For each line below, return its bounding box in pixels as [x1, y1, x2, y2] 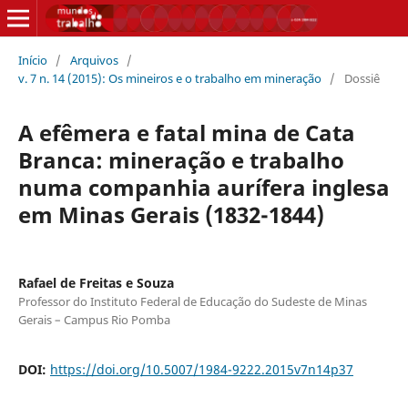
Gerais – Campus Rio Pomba [17, 311, 170, 328]
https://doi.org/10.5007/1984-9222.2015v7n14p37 [49, 360, 353, 378]
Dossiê [343, 69, 380, 87]
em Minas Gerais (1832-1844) [17, 199, 324, 229]
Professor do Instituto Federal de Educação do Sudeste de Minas [17, 292, 367, 310]
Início [17, 51, 47, 68]
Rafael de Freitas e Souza [17, 273, 174, 291]
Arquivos [69, 51, 118, 68]
